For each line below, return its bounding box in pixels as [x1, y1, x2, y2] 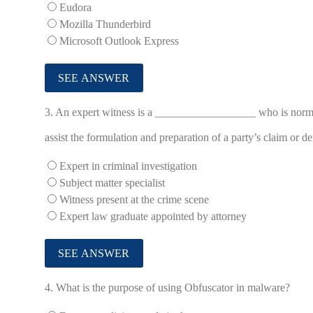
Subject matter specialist [59, 177, 165, 189]
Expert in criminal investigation [59, 160, 197, 173]
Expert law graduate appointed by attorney [59, 210, 247, 223]
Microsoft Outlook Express [59, 35, 179, 48]
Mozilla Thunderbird [59, 18, 151, 31]
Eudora [59, 1, 92, 14]
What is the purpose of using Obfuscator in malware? [56, 282, 290, 294]
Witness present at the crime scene [59, 194, 209, 206]
